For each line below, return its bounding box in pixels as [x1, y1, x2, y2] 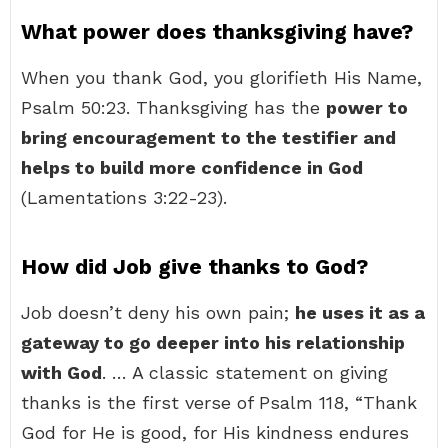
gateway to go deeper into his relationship [21, 332, 405, 353]
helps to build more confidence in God [21, 157, 363, 178]
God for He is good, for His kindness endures [21, 422, 409, 443]
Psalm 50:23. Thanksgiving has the [21, 97, 326, 118]
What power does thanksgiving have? [21, 19, 413, 44]
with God [21, 362, 102, 383]
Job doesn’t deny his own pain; [21, 302, 295, 323]
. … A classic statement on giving [102, 362, 388, 383]
